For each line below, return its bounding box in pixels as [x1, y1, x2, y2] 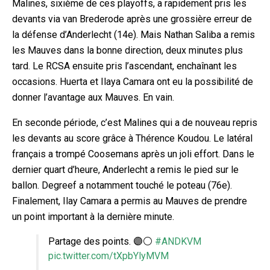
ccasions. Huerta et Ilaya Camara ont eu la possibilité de [17, 76, 253, 88]
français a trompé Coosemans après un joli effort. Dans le [12, 148, 254, 160]
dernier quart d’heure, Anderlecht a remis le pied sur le [12, 164, 239, 176]
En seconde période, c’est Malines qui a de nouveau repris [12, 117, 257, 129]
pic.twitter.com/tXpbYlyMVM [48, 250, 169, 262]
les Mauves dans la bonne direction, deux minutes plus [12, 45, 243, 57]
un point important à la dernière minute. [12, 211, 174, 223]
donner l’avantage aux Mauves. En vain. [12, 92, 174, 104]
